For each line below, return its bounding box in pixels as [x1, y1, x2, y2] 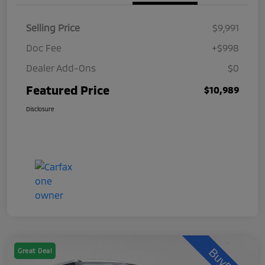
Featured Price [26, 83, 109, 98]
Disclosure [26, 105, 54, 113]
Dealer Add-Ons [26, 62, 96, 74]
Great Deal [18, 247, 52, 255]
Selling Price [26, 22, 80, 34]
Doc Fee [26, 42, 62, 54]
